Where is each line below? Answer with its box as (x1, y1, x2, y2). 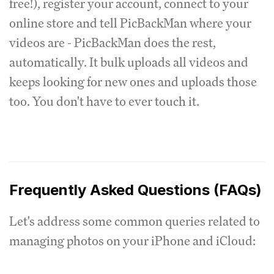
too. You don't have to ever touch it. (9, 92, 199, 109)
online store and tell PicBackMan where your (9, 14, 251, 31)
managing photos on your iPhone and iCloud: (9, 232, 256, 249)
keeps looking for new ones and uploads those (9, 73, 257, 90)
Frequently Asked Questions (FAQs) (9, 180, 262, 199)
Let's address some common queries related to (9, 212, 260, 229)
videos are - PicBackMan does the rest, (9, 34, 216, 51)
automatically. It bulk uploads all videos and (9, 53, 248, 70)
